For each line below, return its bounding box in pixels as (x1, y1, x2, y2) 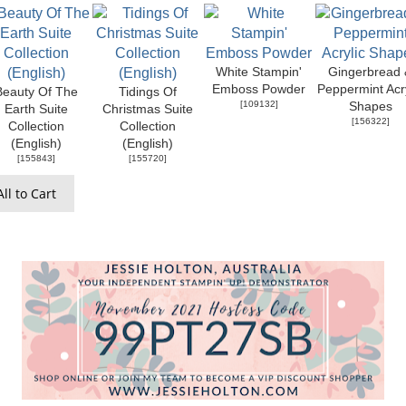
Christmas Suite (101, 101, 193, 116)
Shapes (348, 99, 392, 113)
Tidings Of (118, 84, 177, 99)
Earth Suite (4, 101, 68, 116)
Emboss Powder (212, 82, 305, 96)
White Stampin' (216, 64, 302, 79)
